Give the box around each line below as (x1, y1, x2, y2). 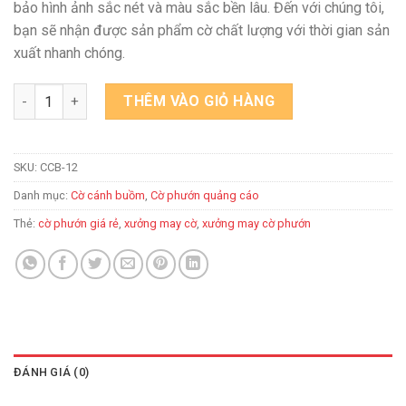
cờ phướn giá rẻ (38, 217, 119, 231)
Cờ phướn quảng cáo (150, 188, 259, 203)
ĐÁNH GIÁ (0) (14, 365, 90, 380)
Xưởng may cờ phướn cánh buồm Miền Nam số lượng (13, 85, 340, 101)
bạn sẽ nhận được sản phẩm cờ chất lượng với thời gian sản (14, 22, 390, 40)
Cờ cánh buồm (71, 188, 145, 203)
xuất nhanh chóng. (14, 44, 125, 63)
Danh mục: (14, 188, 71, 203)
